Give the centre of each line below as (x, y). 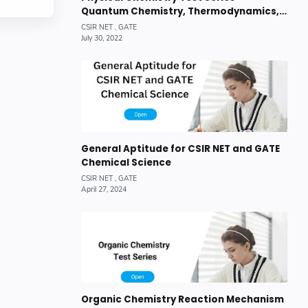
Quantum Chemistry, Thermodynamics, (180, 11)
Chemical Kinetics (126, 25)
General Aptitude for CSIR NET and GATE (180, 148)
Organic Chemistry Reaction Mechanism (183, 300)
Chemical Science (126, 162)
